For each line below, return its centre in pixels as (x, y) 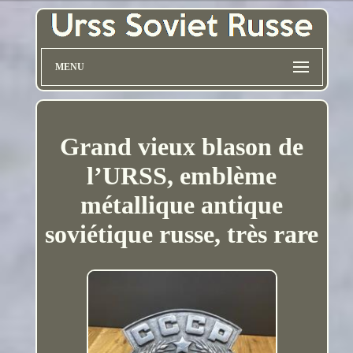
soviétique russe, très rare (182, 234)
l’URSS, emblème (182, 175)
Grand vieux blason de (182, 146)
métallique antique (182, 204)
